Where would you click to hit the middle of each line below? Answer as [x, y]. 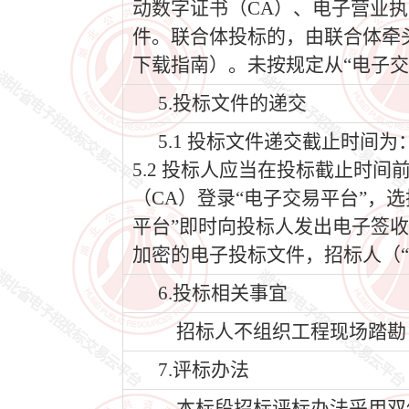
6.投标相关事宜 [223, 293]
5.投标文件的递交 [232, 103]
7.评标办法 [204, 370]
